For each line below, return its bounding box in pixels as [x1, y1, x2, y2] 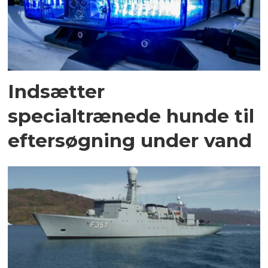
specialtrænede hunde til [8, 103, 255, 127]
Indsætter [8, 79, 105, 103]
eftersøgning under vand [8, 128, 252, 152]
